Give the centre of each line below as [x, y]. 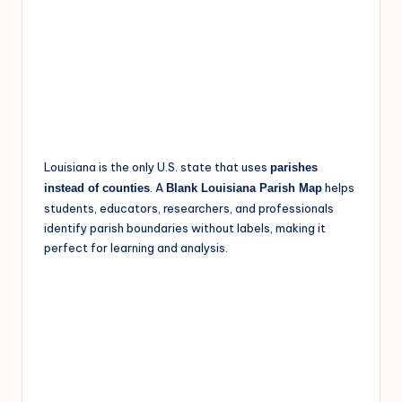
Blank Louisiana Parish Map [244, 188]
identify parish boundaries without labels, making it [185, 227]
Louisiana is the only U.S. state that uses [157, 166]
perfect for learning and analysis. [136, 247]
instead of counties [97, 188]
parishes [294, 167]
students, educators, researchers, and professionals [189, 208]
